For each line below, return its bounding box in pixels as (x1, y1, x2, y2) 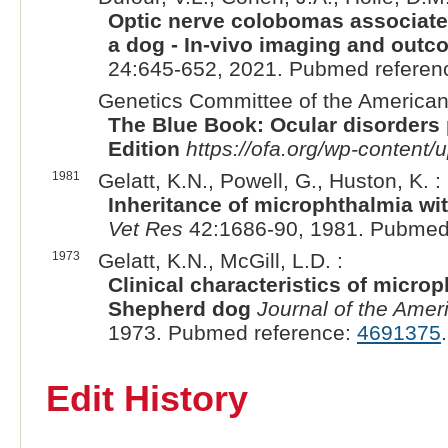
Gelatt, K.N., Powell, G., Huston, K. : (97, 168, 441, 192)
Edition (107, 136, 180, 160)
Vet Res (107, 216, 183, 240)
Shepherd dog (107, 296, 251, 320)
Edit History (45, 379, 248, 420)
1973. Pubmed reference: (107, 320, 357, 344)
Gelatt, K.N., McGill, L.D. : (97, 248, 343, 272)
